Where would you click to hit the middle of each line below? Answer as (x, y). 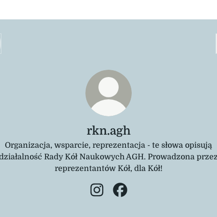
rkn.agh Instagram (131, 201)
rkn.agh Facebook (153, 201)
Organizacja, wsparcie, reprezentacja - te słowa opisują (108, 145)
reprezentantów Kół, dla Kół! (108, 169)
